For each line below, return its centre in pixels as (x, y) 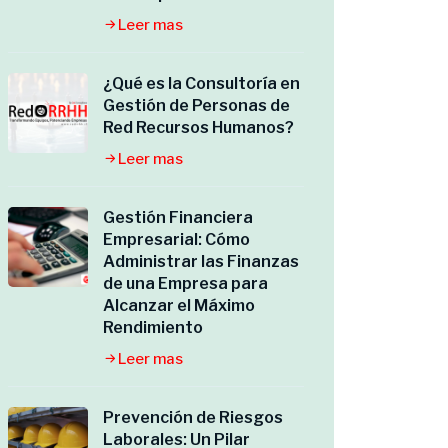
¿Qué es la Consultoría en (201, 83)
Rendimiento (153, 327)
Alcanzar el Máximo (179, 305)
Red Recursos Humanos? (198, 127)
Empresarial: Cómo (176, 239)
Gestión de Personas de (196, 105)
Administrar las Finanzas (201, 261)
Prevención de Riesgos (193, 417)
